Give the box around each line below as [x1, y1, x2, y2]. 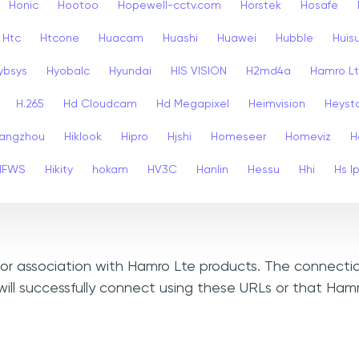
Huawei [217, 32, 256, 44]
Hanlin [196, 163, 228, 175]
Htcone [40, 32, 79, 44]
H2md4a [246, 65, 291, 77]
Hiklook [64, 131, 102, 143]
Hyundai [109, 65, 151, 77]
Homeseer [211, 131, 266, 143]
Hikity [45, 163, 73, 175]
